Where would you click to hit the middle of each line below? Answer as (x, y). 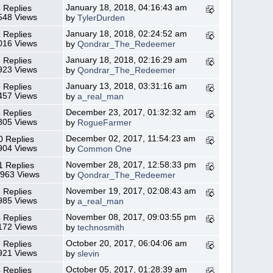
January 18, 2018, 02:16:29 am (127, 60)
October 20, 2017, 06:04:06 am (127, 243)
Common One (105, 149)
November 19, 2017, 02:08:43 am (131, 191)
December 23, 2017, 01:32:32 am (131, 112)
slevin (89, 253)
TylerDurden (101, 18)
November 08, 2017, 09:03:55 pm (131, 217)
